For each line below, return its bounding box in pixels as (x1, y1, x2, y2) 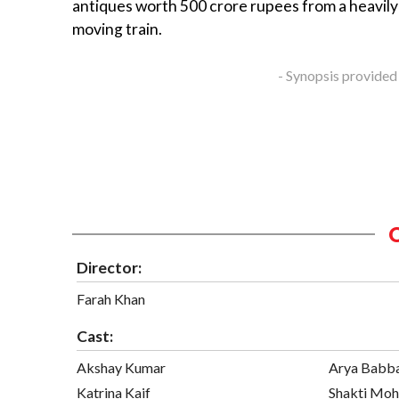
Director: (77, 257, 142, 277)
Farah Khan (77, 289, 145, 307)
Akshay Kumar (77, 358, 166, 376)
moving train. (72, 20, 162, 39)
